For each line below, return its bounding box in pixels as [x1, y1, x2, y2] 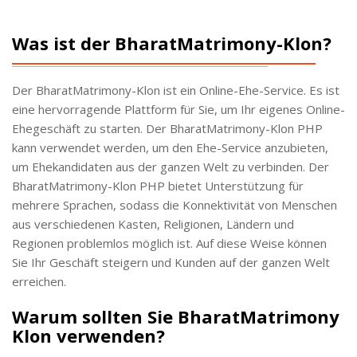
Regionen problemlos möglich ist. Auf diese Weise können [12, 234, 327, 251]
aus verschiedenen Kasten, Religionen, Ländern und [12, 215, 294, 232]
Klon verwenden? [12, 323, 165, 347]
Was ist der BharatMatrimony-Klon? [12, 30, 331, 55]
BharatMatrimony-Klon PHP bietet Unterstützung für [12, 177, 304, 194]
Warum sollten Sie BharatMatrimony [12, 304, 339, 328]
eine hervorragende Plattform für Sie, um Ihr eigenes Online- [12, 100, 345, 117]
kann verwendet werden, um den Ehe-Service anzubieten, [12, 139, 328, 155]
